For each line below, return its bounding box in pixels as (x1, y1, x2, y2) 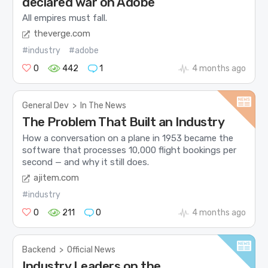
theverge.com (33, 28, 91, 39)
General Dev (22, 100, 69, 111)
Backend (22, 245, 56, 255)
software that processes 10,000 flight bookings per (22, 144, 237, 156)
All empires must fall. (22, 12, 108, 23)
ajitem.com (33, 172, 80, 184)
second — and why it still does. (22, 156, 150, 167)
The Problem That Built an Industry (22, 114, 225, 130)
